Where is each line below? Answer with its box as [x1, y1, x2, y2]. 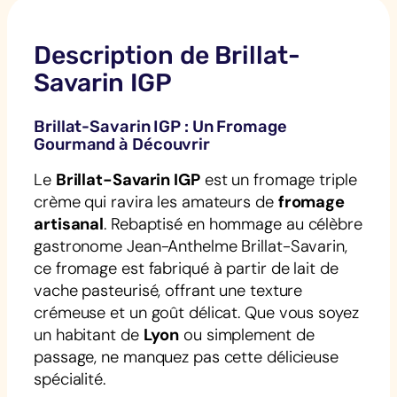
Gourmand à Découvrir [34, 134, 210, 154]
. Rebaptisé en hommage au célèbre [104, 213, 362, 235]
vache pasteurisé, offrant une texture [34, 279, 303, 301]
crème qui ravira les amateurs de [34, 191, 278, 213]
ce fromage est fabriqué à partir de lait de [34, 257, 339, 279]
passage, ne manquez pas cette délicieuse [34, 346, 339, 368]
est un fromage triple [199, 168, 357, 191]
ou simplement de [179, 323, 315, 346]
